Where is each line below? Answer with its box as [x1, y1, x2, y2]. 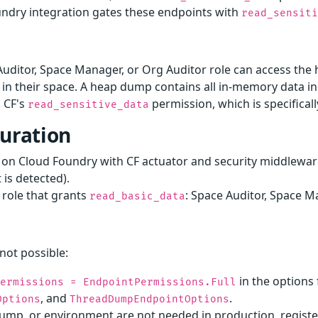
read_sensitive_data [28, 98, 150, 111]
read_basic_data [89, 190, 186, 202]
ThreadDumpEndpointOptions [70, 292, 230, 305]
